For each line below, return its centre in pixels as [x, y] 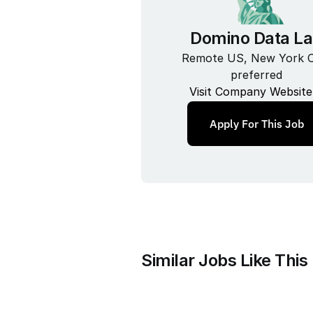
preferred [256, 74]
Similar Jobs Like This [224, 260]
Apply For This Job [256, 123]
